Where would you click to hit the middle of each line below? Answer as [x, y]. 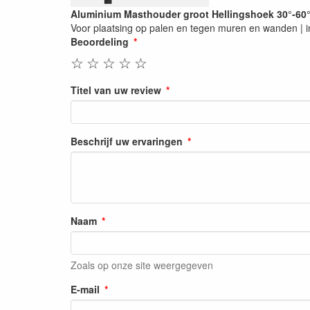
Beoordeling [100, 42]
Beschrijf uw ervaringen [127, 141]
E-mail [85, 289]
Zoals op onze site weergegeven [142, 265]
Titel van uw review [116, 90]
